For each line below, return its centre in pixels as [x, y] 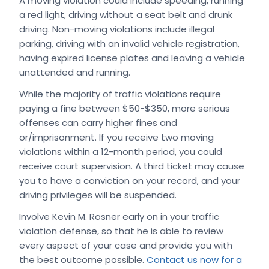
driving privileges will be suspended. [98, 195]
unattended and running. [75, 72]
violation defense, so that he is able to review [121, 231]
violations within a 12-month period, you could [121, 151]
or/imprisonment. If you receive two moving [116, 137]
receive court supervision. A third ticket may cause [132, 166]
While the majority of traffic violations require [120, 94]
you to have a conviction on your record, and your [130, 180]
